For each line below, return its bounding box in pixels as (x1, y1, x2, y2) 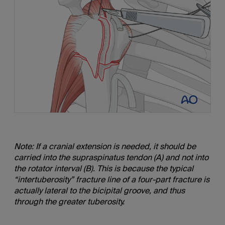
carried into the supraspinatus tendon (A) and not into (14, 152, 208, 163)
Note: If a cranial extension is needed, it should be (14, 141, 196, 152)
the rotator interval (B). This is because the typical (14, 163, 193, 174)
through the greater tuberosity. (14, 196, 125, 207)
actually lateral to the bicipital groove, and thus (14, 185, 185, 196)
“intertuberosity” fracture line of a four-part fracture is (14, 174, 209, 185)
